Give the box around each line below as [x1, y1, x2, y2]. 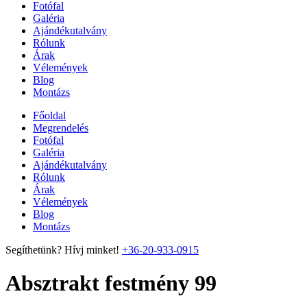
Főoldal [33, 110, 66, 121]
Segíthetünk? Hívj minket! [5, 244, 119, 256]
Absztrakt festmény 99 [5, 271, 217, 296]
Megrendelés [33, 122, 88, 134]
